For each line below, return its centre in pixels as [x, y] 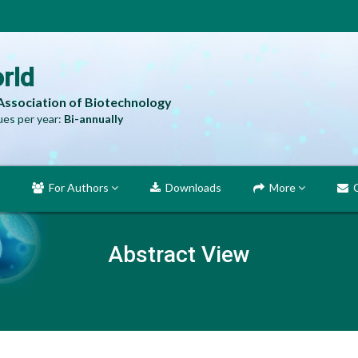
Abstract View [179, 255]
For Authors [78, 187]
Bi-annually [93, 119]
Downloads [191, 187]
